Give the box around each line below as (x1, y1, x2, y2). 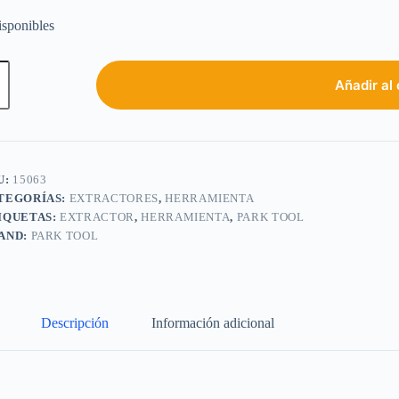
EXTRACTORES (69, 191, 159, 206)
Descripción (40, 315, 109, 331)
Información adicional (151, 315, 274, 331)
